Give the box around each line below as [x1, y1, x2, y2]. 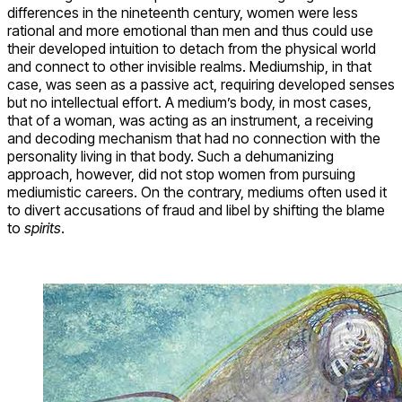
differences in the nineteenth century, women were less [7, 3, 358, 22]
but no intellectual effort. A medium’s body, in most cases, [7, 92, 371, 111]
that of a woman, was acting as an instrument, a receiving [7, 110, 373, 129]
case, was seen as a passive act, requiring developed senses [7, 74, 395, 93]
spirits [24, 218, 61, 237]
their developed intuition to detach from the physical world [7, 39, 376, 57]
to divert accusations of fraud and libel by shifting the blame [7, 200, 385, 219]
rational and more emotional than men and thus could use [7, 21, 373, 39]
